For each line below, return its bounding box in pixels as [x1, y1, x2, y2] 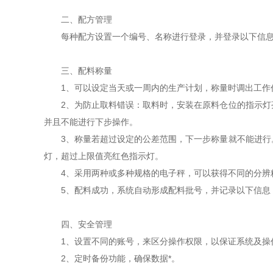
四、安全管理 [44, 219, 112, 229]
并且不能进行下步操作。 [44, 117, 140, 127]
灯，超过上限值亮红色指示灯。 [44, 151, 163, 161]
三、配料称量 [44, 66, 112, 76]
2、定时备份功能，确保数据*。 [44, 253, 180, 263]
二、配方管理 [44, 15, 115, 24]
